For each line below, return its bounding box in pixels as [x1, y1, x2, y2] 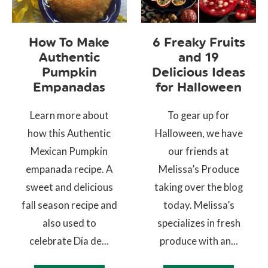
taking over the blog [154, 180, 243, 193]
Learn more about [29, 108, 109, 121]
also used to [42, 216, 96, 229]
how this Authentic [28, 126, 111, 139]
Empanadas [33, 79, 106, 95]
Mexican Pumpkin [31, 144, 108, 157]
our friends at [168, 144, 230, 157]
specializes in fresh [157, 216, 240, 229]
